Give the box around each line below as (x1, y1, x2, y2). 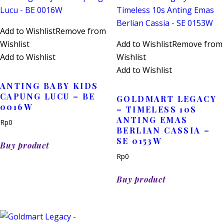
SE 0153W (116, 135, 162, 146)
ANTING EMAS (116, 114, 188, 125)
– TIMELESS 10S (116, 103, 197, 114)
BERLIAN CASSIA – (116, 124, 210, 135)
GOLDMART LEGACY (116, 93, 216, 104)
